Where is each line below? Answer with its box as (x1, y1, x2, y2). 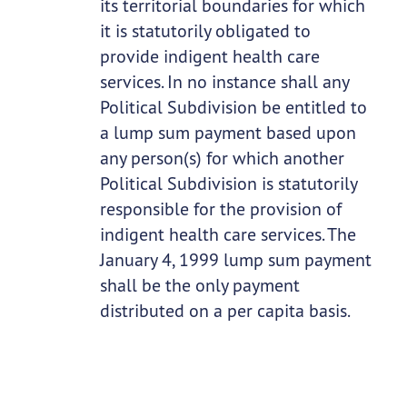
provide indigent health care (99, 45, 320, 68)
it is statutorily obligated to (99, 19, 311, 43)
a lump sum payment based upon (99, 121, 356, 144)
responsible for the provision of (99, 197, 342, 221)
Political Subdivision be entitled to (99, 95, 367, 119)
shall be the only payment (99, 273, 300, 297)
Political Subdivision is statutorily (99, 172, 357, 195)
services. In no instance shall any (99, 70, 349, 94)
